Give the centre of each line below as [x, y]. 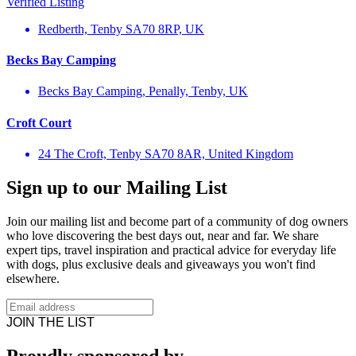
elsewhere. [33, 278]
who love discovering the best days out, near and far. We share [163, 235]
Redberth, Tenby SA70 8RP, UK [121, 29]
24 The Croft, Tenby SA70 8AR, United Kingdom [166, 153]
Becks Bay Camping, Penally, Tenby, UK [143, 91]
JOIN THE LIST [50, 322]
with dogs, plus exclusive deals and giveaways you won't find [161, 264]
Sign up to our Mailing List [117, 187]
